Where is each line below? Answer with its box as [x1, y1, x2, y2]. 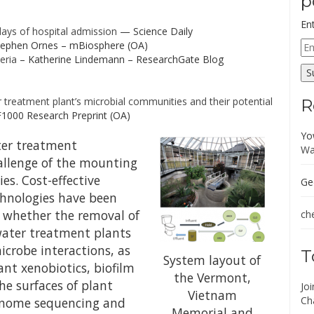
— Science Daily [117, 25, 193, 38]
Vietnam [187, 287, 237, 304]
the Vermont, [173, 269, 251, 287]
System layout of [163, 252, 261, 269]
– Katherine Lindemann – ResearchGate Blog [17, 53, 224, 66]
